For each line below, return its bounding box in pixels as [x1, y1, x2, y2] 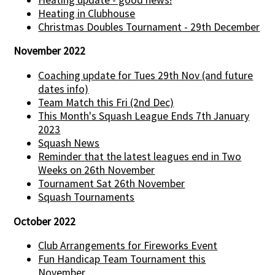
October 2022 [14, 214, 76, 228]
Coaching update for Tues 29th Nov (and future [38, 68, 254, 82]
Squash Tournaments [38, 190, 135, 204]
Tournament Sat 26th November [38, 176, 185, 190]
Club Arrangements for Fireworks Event [38, 239, 218, 253]
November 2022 [14, 44, 86, 58]
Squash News [38, 136, 100, 150]
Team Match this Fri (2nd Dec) [38, 95, 174, 109]
